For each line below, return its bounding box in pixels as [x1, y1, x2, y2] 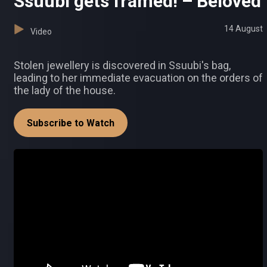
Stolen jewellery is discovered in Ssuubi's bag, [14, 59, 231, 72]
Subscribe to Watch [27, 117, 114, 129]
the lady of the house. [14, 84, 116, 97]
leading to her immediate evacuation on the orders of [14, 72, 263, 85]
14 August [224, 24, 263, 34]
